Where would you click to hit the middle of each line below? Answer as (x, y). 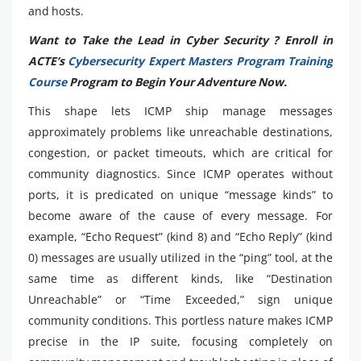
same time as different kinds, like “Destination (180, 278)
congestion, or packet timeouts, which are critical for (180, 152)
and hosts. (56, 10)
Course (49, 81)
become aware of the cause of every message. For (180, 215)
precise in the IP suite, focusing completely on (180, 341)
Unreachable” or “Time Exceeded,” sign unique (180, 299)
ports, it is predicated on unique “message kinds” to (180, 194)
